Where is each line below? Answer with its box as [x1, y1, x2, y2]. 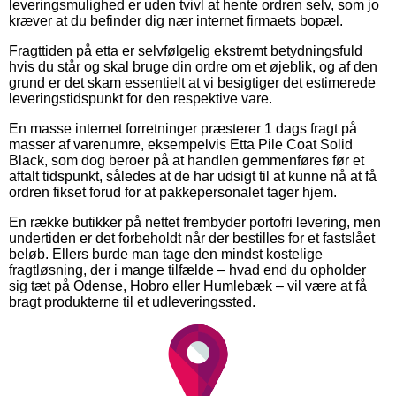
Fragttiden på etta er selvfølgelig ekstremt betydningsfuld [9, 42, 362, 58]
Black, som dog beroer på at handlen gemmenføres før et [9, 152, 364, 168]
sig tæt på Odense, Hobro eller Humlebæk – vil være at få [9, 278, 367, 293]
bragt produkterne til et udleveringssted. [9, 293, 255, 309]
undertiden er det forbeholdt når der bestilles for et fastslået [9, 230, 375, 246]
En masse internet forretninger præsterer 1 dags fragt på [9, 120, 357, 136]
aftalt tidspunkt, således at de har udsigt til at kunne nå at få [9, 168, 377, 184]
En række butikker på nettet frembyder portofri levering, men [9, 214, 381, 230]
